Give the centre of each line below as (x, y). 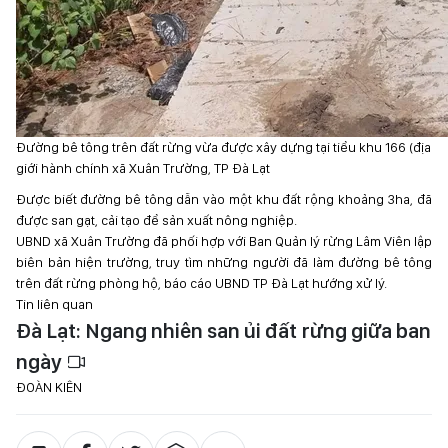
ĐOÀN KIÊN (49, 387)
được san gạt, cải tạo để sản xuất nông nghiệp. (156, 220)
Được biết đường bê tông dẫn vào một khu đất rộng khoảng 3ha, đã (224, 199)
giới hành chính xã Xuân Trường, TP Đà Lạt (143, 168)
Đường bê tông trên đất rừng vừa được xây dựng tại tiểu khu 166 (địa (223, 147)
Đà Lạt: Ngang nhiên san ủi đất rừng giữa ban (223, 330)
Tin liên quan (54, 304)
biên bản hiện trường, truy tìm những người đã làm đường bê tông (224, 262)
